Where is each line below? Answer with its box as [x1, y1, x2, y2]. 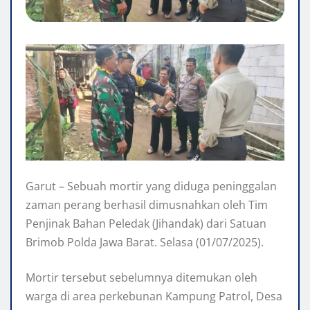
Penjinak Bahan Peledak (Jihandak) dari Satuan [26, 216, 266, 232]
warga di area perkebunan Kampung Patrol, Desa [26, 289, 282, 304]
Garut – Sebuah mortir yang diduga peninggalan [26, 179, 277, 194]
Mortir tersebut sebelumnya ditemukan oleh [26, 270, 257, 286]
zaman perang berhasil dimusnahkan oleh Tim [26, 197, 268, 213]
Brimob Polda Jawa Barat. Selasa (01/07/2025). [26, 235, 264, 250]
